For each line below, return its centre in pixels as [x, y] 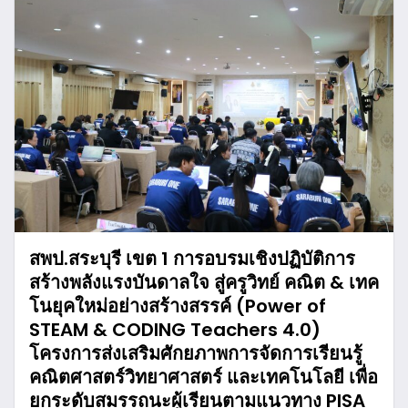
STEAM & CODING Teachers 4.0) [175, 330]
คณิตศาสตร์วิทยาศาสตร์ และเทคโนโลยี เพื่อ [204, 377]
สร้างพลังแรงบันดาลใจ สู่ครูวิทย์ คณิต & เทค [204, 283]
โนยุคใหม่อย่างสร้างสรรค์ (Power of [178, 306]
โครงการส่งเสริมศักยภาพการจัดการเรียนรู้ [196, 354]
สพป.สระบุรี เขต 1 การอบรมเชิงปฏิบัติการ [192, 259]
